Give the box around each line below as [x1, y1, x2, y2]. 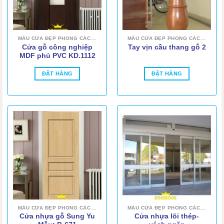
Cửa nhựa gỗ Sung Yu [19, 212, 95, 220]
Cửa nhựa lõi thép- [134, 212, 199, 220]
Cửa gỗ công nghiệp [22, 43, 92, 51]
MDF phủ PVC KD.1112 [19, 51, 95, 59]
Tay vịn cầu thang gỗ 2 [127, 43, 206, 51]
